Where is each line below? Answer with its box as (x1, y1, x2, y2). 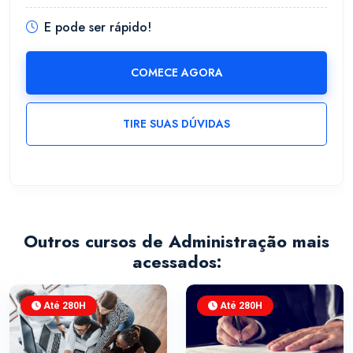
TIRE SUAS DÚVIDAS (123, 116, 230, 132)
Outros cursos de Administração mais (24, 228, 329, 254)
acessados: (132, 248, 221, 274)
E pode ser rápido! (44, 18, 151, 36)
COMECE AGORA (130, 65, 223, 81)
